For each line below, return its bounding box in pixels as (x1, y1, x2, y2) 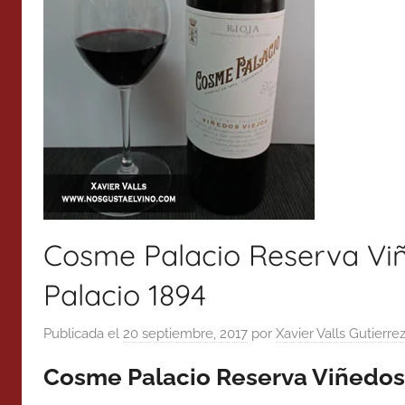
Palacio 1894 (43, 277, 206, 313)
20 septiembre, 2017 (123, 325, 248, 342)
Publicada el (43, 325, 123, 342)
